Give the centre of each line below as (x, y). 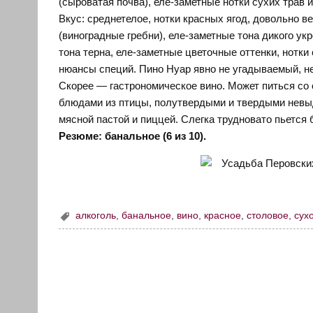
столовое (268, 216)
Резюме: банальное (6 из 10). (133, 136)
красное (223, 216)
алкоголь (96, 216)
